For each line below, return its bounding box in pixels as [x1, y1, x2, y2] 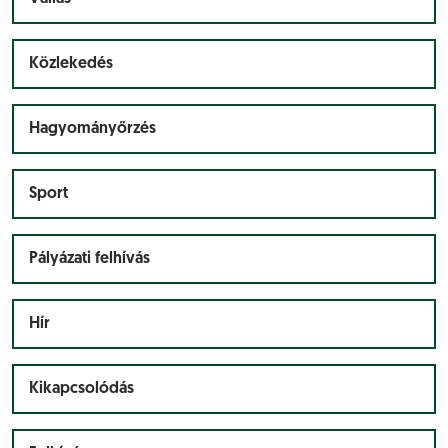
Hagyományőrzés [29, 121, 156, 137]
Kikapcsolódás [29, 381, 134, 397]
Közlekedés [29, 56, 113, 72]
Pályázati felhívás [29, 251, 150, 267]
